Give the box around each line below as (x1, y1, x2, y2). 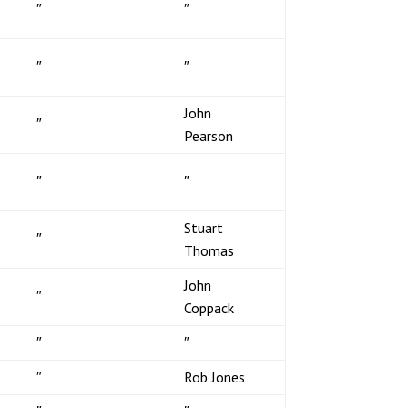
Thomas (183, 240, 234, 260)
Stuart (183, 218, 223, 237)
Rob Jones (183, 367, 245, 386)
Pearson (183, 126, 233, 145)
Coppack (183, 298, 234, 317)
